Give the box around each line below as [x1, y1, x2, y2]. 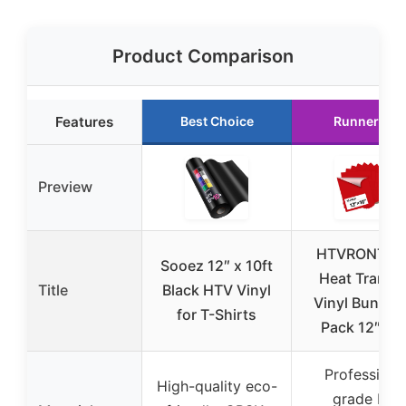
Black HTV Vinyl [162, 281, 271, 300]
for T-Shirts [177, 305, 256, 324]
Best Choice [179, 113, 254, 130]
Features [55, 113, 113, 131]
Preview [38, 178, 92, 197]
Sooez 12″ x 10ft [160, 256, 273, 275]
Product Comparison [112, 45, 294, 68]
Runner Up [333, 113, 399, 130]
